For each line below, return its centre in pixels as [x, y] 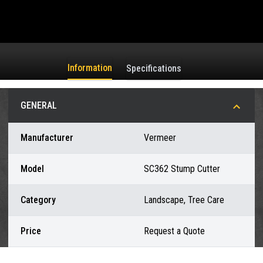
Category [38, 200]
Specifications [154, 68]
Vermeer [160, 137]
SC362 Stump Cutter [182, 168]
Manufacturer [47, 137]
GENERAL [39, 105]
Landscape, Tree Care [184, 200]
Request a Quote [174, 231]
